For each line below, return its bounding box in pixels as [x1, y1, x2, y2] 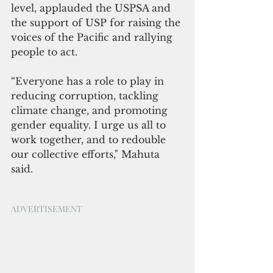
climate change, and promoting [11, 104, 171, 116]
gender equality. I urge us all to [11, 118, 169, 131]
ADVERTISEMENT [11, 202, 82, 214]
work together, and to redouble [11, 133, 169, 146]
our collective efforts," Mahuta [11, 147, 163, 160]
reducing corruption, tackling [11, 89, 161, 102]
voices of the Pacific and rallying [11, 30, 175, 43]
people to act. [11, 45, 80, 58]
